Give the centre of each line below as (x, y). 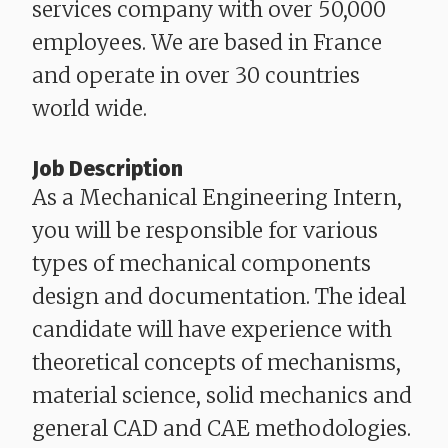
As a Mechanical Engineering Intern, (217, 198)
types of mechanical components (201, 264)
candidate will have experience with (212, 330)
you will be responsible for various (205, 231)
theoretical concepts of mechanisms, (216, 363)
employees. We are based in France (207, 43)
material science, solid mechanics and (222, 396)
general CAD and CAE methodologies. (221, 429)
